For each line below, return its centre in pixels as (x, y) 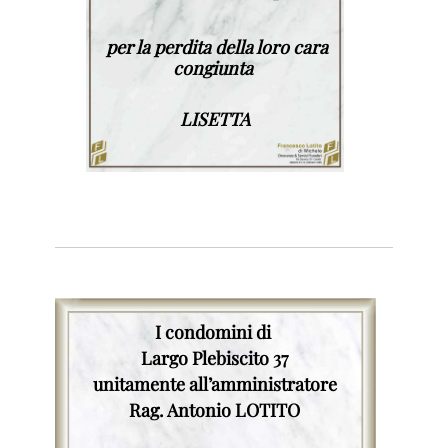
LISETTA (214, 119)
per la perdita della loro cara (216, 46)
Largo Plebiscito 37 (215, 358)
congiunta (212, 67)
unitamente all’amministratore (214, 383)
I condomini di (214, 332)
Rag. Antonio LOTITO (215, 409)
